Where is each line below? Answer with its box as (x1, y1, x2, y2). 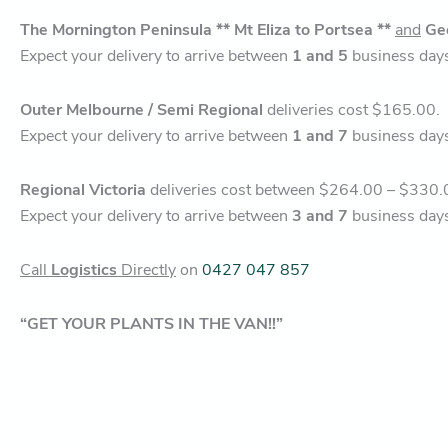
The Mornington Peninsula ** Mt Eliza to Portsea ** (20, 18, 391, 41)
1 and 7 (292, 124, 348, 147)
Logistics (51, 258, 121, 281)
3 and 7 (292, 204, 348, 227)
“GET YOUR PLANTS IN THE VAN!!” (20, 312, 283, 335)
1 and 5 (292, 44, 348, 67)
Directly (121, 258, 176, 281)
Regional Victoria (20, 178, 146, 201)
